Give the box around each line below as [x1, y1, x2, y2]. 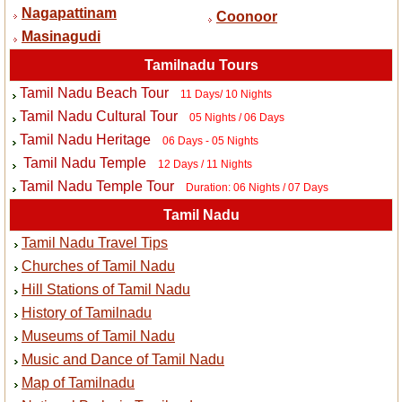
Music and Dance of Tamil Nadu [22, 352, 224, 368]
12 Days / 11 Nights [157, 158, 252, 171]
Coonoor [216, 9, 277, 25]
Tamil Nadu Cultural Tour [19, 109, 178, 125]
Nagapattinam [22, 5, 117, 22]
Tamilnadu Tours [144, 57, 258, 74]
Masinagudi [22, 29, 100, 45]
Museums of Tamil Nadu [22, 328, 175, 345]
